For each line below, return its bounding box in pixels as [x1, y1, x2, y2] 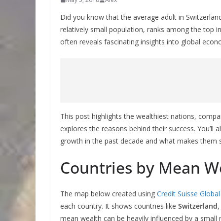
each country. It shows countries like [60, 201, 178, 211]
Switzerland [178, 201, 218, 211]
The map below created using [60, 189, 157, 198]
